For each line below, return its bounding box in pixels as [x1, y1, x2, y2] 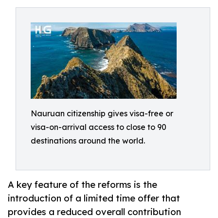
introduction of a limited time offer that [8, 193, 180, 204]
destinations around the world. [31, 136, 145, 145]
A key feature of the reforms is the [8, 179, 157, 190]
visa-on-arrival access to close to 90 [31, 122, 166, 132]
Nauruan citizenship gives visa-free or [31, 109, 173, 118]
